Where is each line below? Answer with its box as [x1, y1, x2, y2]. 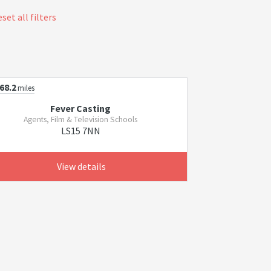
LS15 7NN [60, 125, 100, 137]
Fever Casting [50, 102, 111, 114]
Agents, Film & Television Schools [24, 114, 138, 125]
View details [56, 160, 106, 172]
